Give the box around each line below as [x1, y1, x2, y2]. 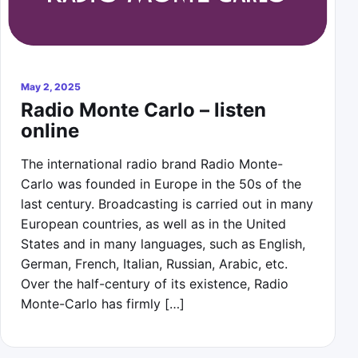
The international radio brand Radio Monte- [21, 155, 283, 172]
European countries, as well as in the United [21, 215, 286, 232]
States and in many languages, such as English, [21, 235, 305, 252]
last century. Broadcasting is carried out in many [21, 195, 313, 212]
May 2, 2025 [21, 80, 81, 93]
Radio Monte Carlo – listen [21, 97, 266, 121]
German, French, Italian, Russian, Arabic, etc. [21, 255, 288, 272]
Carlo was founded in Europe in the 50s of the [21, 175, 301, 192]
